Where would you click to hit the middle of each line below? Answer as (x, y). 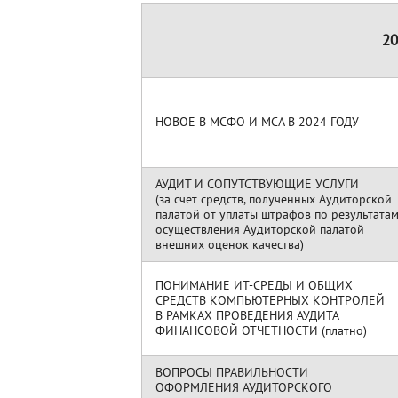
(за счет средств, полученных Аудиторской (274, 199)
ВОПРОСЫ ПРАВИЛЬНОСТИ (234, 372)
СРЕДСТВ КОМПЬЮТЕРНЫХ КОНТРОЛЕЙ (270, 300)
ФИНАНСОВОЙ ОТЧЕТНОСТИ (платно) (261, 330)
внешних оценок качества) (230, 244)
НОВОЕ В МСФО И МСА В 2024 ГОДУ (257, 122)
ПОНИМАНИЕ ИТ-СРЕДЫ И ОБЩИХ (256, 285)
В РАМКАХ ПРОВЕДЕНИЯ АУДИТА (247, 315)
